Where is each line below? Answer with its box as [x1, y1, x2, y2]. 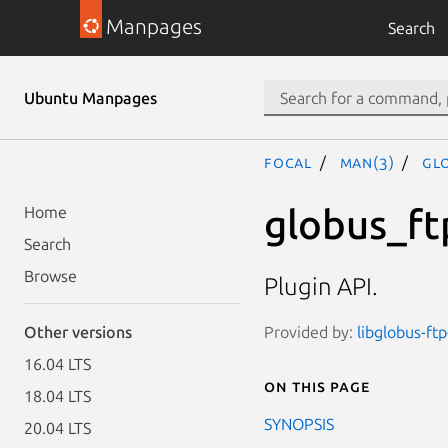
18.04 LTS [24, 387, 91, 405]
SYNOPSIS [264, 414, 334, 433]
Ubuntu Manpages [24, 89, 157, 107]
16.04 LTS [24, 355, 91, 373]
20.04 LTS [24, 419, 91, 437]
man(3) [339, 153, 395, 171]
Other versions [24, 323, 132, 341]
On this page [264, 376, 370, 395]
